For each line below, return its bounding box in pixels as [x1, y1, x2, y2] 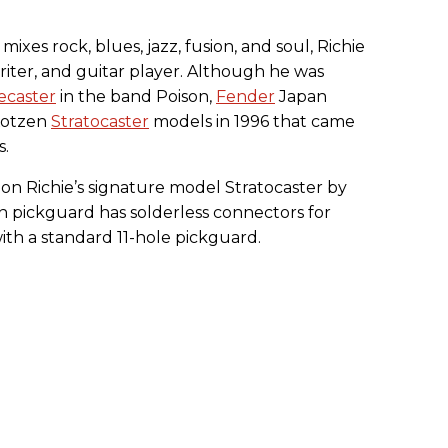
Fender [216, 87, 275, 107]
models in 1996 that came [149, 112, 355, 132]
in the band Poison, [56, 87, 216, 107]
